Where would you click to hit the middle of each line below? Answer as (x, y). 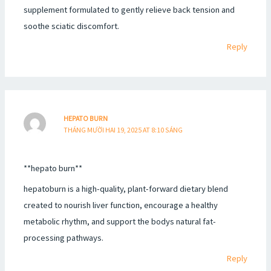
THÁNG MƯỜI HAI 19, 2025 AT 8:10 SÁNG (123, 129)
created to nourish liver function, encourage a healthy (121, 205)
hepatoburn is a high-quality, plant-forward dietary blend (126, 189)
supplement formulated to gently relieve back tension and (129, 9)
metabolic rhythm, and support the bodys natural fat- (120, 222)
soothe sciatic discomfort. (72, 26)
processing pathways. (64, 238)
